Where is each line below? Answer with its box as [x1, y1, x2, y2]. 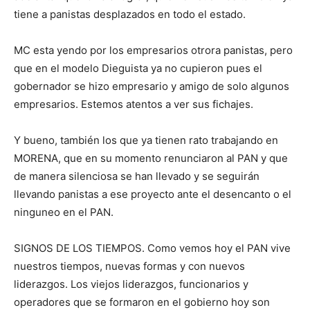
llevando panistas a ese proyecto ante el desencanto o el [14, 188, 291, 201]
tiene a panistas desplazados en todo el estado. [14, 8, 246, 21]
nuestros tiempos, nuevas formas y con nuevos [14, 259, 245, 273]
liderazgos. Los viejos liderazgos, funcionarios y [14, 277, 248, 291]
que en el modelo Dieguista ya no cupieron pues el [14, 62, 262, 75]
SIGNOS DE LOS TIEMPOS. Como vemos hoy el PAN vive [14, 241, 291, 255]
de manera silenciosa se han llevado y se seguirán [14, 170, 259, 183]
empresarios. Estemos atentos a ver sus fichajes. [14, 98, 253, 111]
